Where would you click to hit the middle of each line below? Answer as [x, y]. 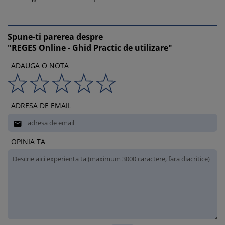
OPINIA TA [28, 141]
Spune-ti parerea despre [55, 37]
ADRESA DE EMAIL [41, 106]
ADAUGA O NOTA [40, 66]
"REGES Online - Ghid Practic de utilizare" [90, 48]
